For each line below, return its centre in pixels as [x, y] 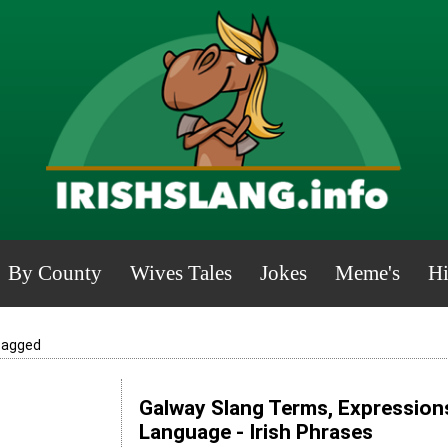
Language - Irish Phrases [255, 432]
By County [54, 273]
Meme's [367, 273]
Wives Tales [180, 273]
